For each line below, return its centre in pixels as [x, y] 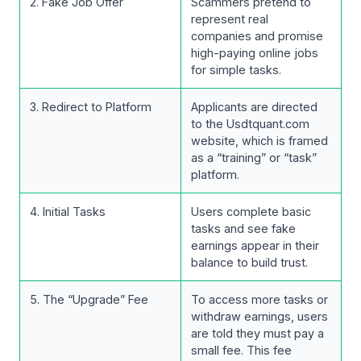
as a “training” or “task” [254, 157]
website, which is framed [259, 140]
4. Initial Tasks [68, 211]
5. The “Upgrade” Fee [89, 299]
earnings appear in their [255, 245]
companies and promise [257, 35]
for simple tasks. [236, 69]
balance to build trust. [249, 262]
